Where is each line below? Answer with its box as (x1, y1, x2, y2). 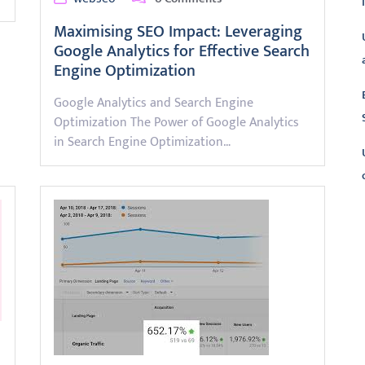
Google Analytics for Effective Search (54, 37, 310, 65)
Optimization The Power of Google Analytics (54, 112, 299, 134)
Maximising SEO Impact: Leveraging (54, 18, 302, 46)
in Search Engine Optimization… (54, 131, 231, 153)
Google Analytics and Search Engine (54, 92, 253, 114)
